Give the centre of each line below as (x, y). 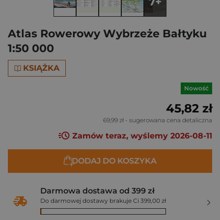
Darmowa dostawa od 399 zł (97, 191)
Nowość (196, 88)
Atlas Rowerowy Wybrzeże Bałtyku (107, 34)
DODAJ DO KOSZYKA (114, 161)
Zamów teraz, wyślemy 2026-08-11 (141, 136)
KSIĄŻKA (41, 68)
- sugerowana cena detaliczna (168, 120)
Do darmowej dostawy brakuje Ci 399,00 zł (103, 201)
